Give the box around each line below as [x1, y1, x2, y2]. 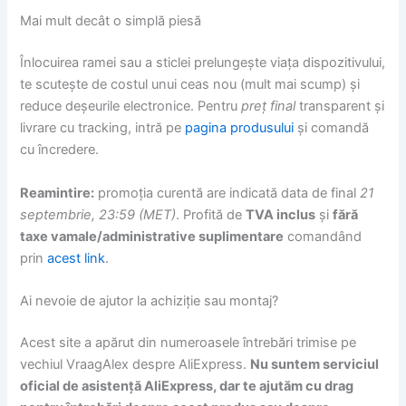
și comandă [294, 120, 370, 137]
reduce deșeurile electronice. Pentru [20, 98, 242, 115]
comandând [284, 227, 362, 245]
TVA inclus [246, 206, 316, 223]
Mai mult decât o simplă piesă [20, 13, 202, 30]
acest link [47, 249, 106, 266]
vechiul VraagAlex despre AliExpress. [20, 355, 251, 372]
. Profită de [176, 206, 246, 223]
